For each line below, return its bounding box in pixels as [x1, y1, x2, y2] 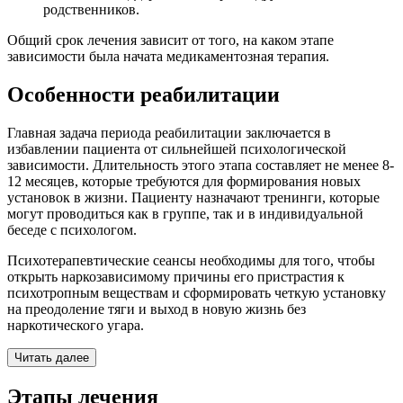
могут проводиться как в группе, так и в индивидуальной [7, 206, 363, 222]
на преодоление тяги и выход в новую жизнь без [7, 301, 306, 318]
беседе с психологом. [7, 222, 137, 238]
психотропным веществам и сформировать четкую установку [7, 285, 386, 301]
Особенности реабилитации [7, 83, 280, 107]
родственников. [43, 2, 139, 18]
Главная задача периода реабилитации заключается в [7, 125, 331, 141]
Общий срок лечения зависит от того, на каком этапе [7, 32, 334, 49]
